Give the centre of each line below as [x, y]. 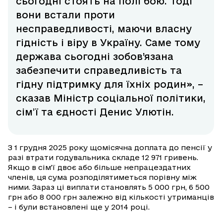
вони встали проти [65, 15]
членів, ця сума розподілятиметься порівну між [102, 177]
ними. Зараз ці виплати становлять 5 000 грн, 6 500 [109, 187]
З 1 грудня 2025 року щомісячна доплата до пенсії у [110, 147]
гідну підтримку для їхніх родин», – [110, 84]
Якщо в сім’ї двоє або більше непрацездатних [99, 167]
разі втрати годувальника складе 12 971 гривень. [103, 157]
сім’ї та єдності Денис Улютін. [95, 112]
